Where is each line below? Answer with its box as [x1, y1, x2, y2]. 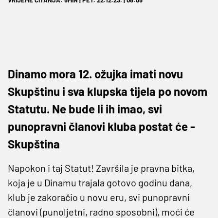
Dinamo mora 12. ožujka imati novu [8, 66, 183, 81]
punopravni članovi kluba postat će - [8, 119, 195, 133]
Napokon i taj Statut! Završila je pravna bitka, [8, 162, 195, 174]
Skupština [8, 136, 60, 151]
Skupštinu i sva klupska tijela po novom [8, 84, 207, 98]
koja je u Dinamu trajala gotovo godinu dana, [8, 176, 192, 188]
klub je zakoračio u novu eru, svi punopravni [8, 191, 190, 203]
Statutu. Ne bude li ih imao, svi [8, 101, 162, 116]
